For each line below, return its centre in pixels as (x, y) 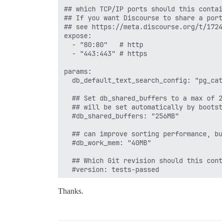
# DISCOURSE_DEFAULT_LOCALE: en (127, 205)
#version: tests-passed (111, 169)
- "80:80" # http (104, 44)
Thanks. (71, 191)
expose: (78, 35)
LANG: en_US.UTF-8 (102, 196)
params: (78, 71)
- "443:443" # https (106, 53)
